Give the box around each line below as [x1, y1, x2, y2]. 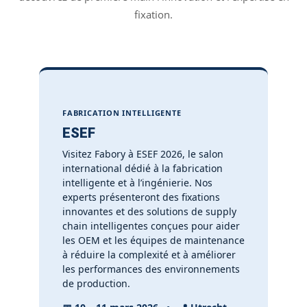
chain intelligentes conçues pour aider [62, 219, 240, 232]
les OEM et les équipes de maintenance [62, 234, 245, 247]
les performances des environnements [62, 262, 240, 275]
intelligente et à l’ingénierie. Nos [62, 176, 212, 189]
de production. [62, 277, 130, 290]
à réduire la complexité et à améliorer [62, 248, 236, 261]
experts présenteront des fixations [62, 191, 220, 204]
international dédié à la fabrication [62, 162, 223, 175]
